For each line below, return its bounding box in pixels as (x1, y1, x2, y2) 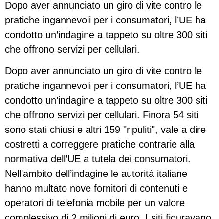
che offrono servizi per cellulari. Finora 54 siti (5, 109, 198, 121)
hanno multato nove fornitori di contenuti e (5, 183, 188, 194)
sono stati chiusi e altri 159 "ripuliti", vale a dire (5, 124, 206, 135)
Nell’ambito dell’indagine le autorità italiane (5, 168, 187, 179)
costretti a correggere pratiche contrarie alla (5, 139, 195, 150)
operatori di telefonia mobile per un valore (5, 197, 185, 209)
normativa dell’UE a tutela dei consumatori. (5, 153, 191, 165)
